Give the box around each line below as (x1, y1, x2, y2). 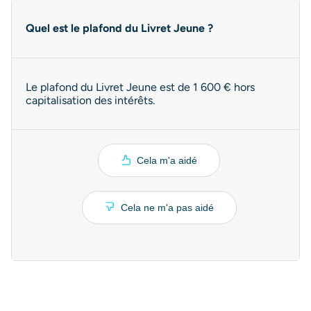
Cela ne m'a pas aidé (120, 202, 214, 213)
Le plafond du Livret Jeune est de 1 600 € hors (26, 81, 255, 94)
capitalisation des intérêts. (26, 94, 155, 107)
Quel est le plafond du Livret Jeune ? (26, 22, 213, 35)
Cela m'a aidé (137, 155, 197, 166)
